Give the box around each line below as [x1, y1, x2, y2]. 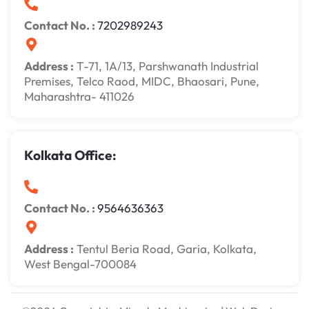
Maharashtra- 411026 [24, 89, 134, 104]
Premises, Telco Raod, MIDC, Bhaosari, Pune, [24, 74, 259, 89]
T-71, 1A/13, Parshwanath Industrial [74, 59, 259, 74]
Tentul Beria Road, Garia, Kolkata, [74, 241, 257, 257]
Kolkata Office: [24, 147, 117, 164]
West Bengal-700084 [24, 257, 137, 272]
